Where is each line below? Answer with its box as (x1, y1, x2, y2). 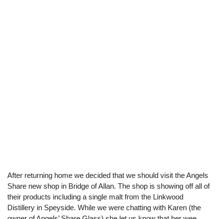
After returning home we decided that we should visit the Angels (7, 171, 208, 179)
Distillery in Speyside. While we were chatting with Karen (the (7, 203, 201, 212)
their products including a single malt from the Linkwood (7, 193, 183, 201)
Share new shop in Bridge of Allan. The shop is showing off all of (7, 182, 210, 190)
